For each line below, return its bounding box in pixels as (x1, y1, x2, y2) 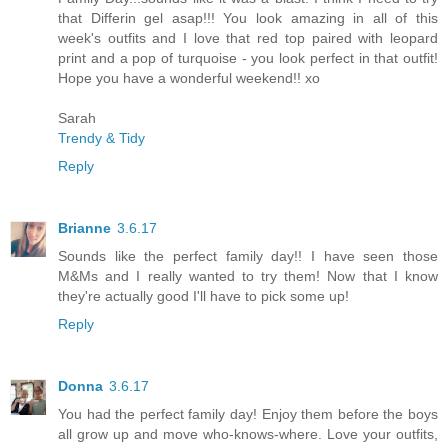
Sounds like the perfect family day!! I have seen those (58, 247, 438, 264)
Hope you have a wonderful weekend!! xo (58, 69, 320, 86)
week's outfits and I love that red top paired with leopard (58, 29, 438, 46)
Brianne (58, 219, 111, 236)
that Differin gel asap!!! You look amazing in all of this (58, 9, 438, 26)
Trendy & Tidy (58, 129, 145, 146)
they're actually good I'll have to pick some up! (58, 287, 349, 304)
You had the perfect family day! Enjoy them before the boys (58, 405, 438, 422)
